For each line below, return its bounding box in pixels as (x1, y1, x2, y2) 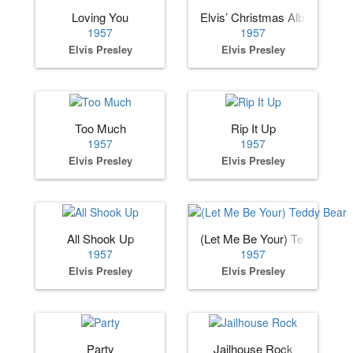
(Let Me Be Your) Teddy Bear (200, 229, 350, 247)
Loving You (72, 9, 128, 26)
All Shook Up (66, 229, 134, 247)
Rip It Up (230, 119, 276, 136)
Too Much (74, 119, 126, 136)
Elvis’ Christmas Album (200, 9, 321, 26)
